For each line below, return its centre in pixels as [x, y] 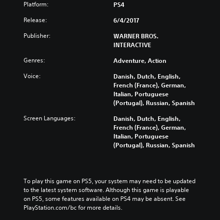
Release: [35, 20]
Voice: [32, 76]
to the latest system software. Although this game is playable [106, 190]
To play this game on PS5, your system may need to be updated [110, 181]
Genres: [34, 60]
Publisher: [37, 36]
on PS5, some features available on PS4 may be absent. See [105, 199]
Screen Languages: [50, 118]
